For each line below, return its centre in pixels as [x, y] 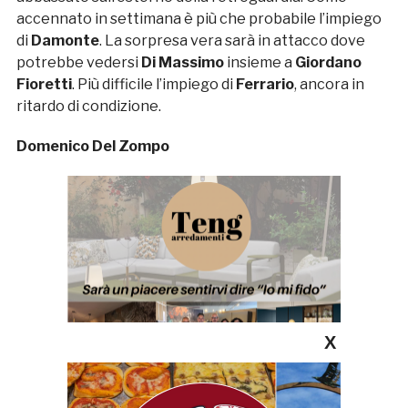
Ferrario [265, 84]
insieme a [260, 62]
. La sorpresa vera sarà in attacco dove [232, 40]
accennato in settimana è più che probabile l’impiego [199, 18]
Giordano [328, 62]
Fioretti [44, 84]
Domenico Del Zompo [92, 146]
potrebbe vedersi [78, 62]
